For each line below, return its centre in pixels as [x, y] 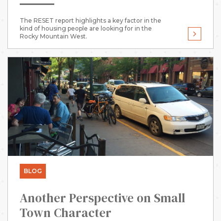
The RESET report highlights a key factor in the [91, 20]
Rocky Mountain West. [54, 36]
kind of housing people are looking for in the [86, 28]
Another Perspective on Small [102, 198]
